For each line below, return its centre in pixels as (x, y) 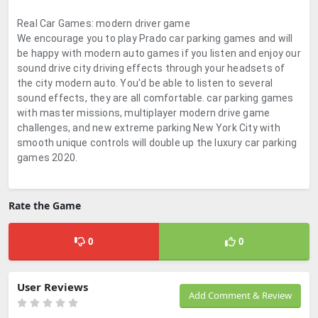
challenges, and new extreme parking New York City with (149, 128)
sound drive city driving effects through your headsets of (151, 68)
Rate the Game (45, 205)
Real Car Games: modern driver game (104, 23)
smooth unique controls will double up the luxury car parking (157, 143)
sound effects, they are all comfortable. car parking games (155, 98)
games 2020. (48, 158)
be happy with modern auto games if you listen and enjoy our (159, 53)
